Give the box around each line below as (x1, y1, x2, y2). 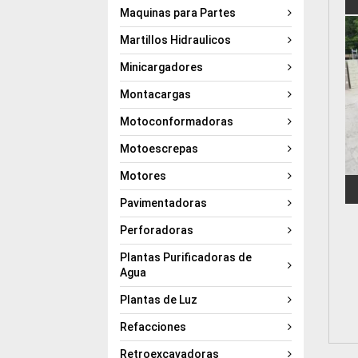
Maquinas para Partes (120, 6, 237, 19)
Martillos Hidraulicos (120, 33, 232, 46)
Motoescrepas (120, 141, 199, 155)
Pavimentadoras (120, 196, 208, 209)
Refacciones (120, 320, 187, 333)
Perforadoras (120, 223, 194, 237)
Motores (120, 169, 167, 182)
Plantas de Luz (120, 292, 198, 306)
